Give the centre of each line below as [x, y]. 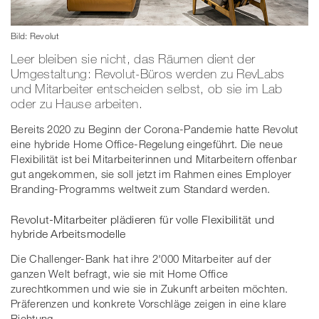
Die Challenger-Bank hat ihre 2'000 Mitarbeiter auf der [141, 258]
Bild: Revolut [35, 35]
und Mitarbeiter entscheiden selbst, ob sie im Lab [147, 88]
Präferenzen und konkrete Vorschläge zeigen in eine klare [149, 303]
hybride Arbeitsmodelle [68, 234]
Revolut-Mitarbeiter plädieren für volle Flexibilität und [143, 219]
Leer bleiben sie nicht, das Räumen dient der [133, 58]
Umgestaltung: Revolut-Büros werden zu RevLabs [148, 73]
